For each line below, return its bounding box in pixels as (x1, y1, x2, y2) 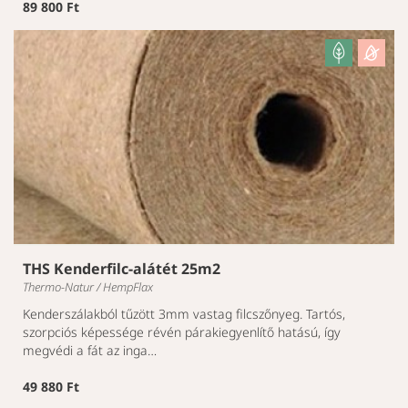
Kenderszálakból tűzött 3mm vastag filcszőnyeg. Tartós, (23, 305, 345, 323)
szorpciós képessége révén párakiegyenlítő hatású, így (23, 323, 341, 342)
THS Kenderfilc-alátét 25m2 (23, 259, 220, 280)
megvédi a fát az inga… (23, 342, 157, 360)
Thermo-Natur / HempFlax (23, 279, 153, 296)
